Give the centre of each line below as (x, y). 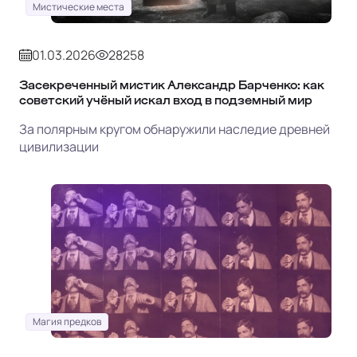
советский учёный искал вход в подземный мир (166, 100)
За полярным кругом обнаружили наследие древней (175, 129)
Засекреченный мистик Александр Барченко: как (172, 84)
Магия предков (67, 321)
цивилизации (59, 146)
